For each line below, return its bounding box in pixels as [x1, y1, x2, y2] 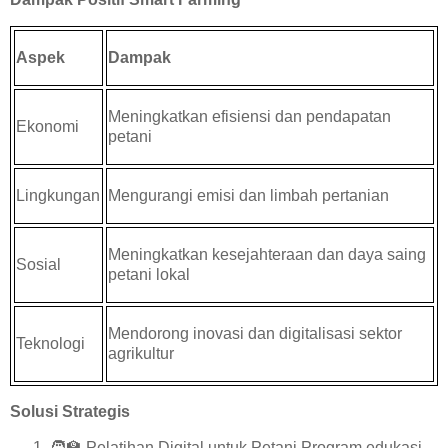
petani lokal [108, 266, 191, 283]
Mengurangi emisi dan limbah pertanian [108, 187, 390, 204]
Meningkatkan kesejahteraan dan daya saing [108, 246, 427, 263]
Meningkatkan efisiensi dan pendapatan [108, 108, 392, 125]
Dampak [108, 49, 172, 66]
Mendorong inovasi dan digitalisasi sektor [108, 325, 403, 342]
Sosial [16, 256, 62, 273]
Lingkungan [16, 187, 101, 204]
